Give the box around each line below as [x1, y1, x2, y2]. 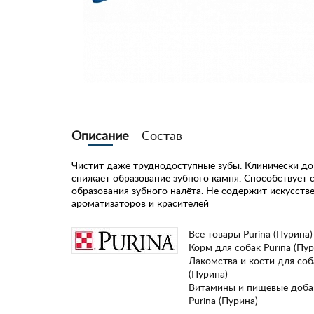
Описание [71, 127, 129, 144]
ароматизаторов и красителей [71, 196, 209, 210]
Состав [142, 127, 182, 144]
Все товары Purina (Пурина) [189, 227, 313, 240]
